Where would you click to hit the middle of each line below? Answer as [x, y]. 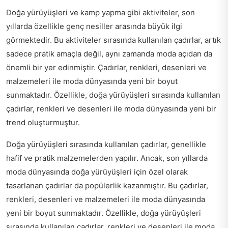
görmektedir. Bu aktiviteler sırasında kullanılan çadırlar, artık [113, 40]
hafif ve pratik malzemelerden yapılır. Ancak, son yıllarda [107, 158]
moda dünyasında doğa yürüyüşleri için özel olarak [97, 172]
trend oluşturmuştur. [43, 123]
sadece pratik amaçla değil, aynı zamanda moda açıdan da [109, 54]
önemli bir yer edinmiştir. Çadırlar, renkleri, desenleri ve [106, 68]
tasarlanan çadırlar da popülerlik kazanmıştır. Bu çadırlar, [107, 186]
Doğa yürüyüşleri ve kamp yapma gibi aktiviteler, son [101, 13]
